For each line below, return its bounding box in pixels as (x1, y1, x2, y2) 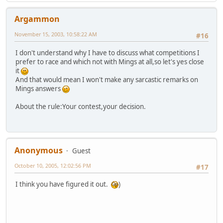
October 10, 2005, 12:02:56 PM (14, 161, 91, 169)
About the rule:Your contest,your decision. (15, 102, 146, 111)
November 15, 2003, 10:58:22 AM (14, 30, 97, 38)
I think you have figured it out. (15, 179, 111, 189)
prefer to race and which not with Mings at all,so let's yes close (15, 57, 204, 67)
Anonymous (14, 144, 63, 156)
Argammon (14, 13, 60, 24)
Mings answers (15, 84, 62, 94)
